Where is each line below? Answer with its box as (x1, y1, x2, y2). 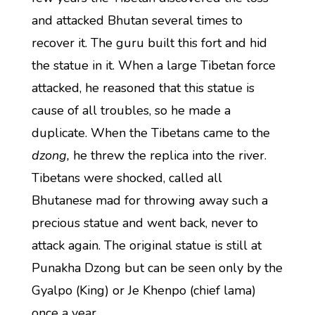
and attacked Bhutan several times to (31, 12, 243, 29)
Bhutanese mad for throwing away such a (31, 192, 268, 209)
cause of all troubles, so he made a (31, 102, 231, 119)
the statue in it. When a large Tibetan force (31, 57, 276, 74)
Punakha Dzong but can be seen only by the (31, 259, 283, 276)
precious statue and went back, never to (31, 214, 258, 231)
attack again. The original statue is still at (31, 237, 262, 254)
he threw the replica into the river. (69, 147, 266, 164)
